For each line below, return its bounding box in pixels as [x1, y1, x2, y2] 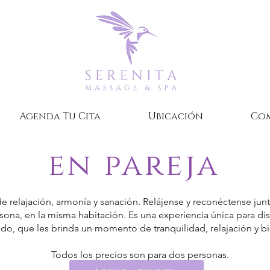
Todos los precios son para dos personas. [51, 249, 229, 260]
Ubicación [148, 110, 203, 123]
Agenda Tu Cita [19, 110, 101, 123]
